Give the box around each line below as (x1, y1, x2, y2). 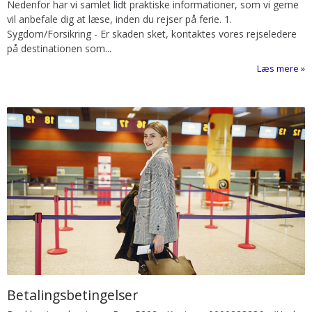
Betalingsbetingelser (7, 285, 138, 304)
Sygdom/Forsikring (7, 26, 94, 40)
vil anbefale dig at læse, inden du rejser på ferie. (7, 12, 224, 26)
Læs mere (257, 62, 299, 75)
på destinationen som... (7, 41, 111, 55)
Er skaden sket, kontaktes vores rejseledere (100, 26, 297, 40)
